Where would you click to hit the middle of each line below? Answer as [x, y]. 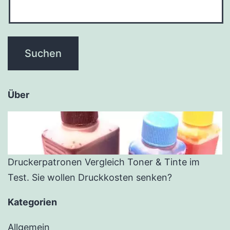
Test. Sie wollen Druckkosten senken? [90, 178]
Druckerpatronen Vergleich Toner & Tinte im [104, 162]
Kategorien [32, 202]
